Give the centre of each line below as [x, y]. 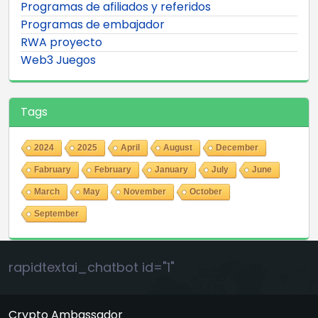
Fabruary [53, 169]
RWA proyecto [61, 42]
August [178, 147]
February [113, 169]
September [56, 213]
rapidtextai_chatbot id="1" [92, 267]
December [237, 147]
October [206, 191]
